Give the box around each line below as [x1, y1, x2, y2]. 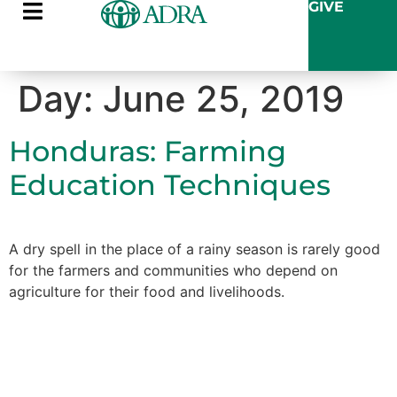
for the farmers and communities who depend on [9, 261, 338, 279]
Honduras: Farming [9, 134, 286, 168]
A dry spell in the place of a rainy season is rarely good [9, 240, 380, 258]
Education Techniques [9, 167, 331, 202]
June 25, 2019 [103, 77, 344, 121]
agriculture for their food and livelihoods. [9, 283, 284, 300]
